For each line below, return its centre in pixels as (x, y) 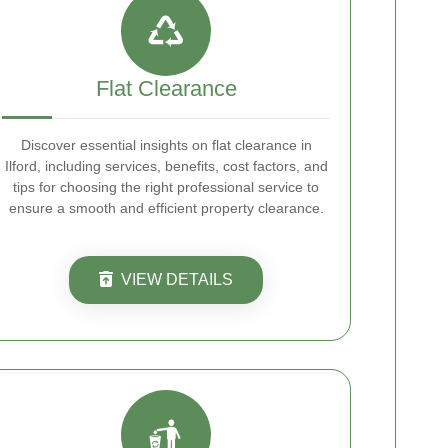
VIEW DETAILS (177, 279)
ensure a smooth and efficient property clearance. (166, 208)
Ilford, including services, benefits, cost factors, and (166, 166)
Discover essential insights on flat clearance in (166, 145)
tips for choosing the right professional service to (166, 187)
